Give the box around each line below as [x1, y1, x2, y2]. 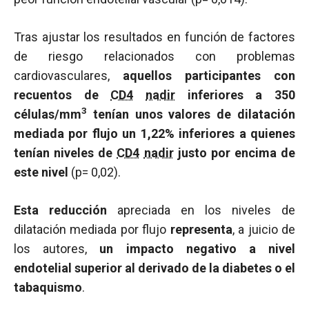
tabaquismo [14, 280, 82, 295]
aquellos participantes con [123, 68, 295, 83]
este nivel [14, 165, 68, 179]
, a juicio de [232, 222, 296, 237]
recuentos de [14, 88, 111, 102]
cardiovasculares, [14, 68, 123, 83]
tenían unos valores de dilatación [87, 107, 295, 121]
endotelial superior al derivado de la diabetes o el [14, 261, 295, 275]
